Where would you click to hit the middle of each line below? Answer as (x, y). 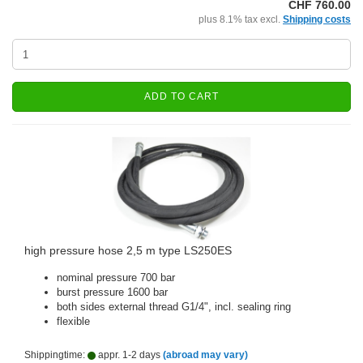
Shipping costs (317, 19)
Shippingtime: (56, 355)
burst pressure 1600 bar (112, 292)
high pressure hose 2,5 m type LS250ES (128, 250)
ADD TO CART (181, 96)
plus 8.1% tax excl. (241, 19)
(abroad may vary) (205, 355)
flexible (73, 321)
